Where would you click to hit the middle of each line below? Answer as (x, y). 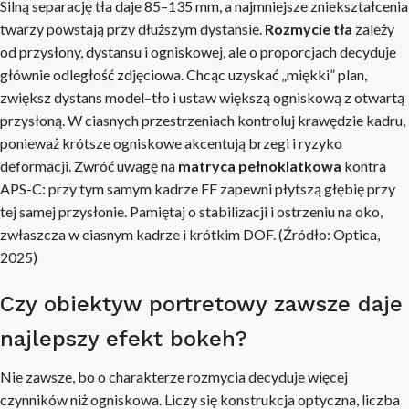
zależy (373, 29)
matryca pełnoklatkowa (260, 166)
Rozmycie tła (309, 29)
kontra (364, 166)
